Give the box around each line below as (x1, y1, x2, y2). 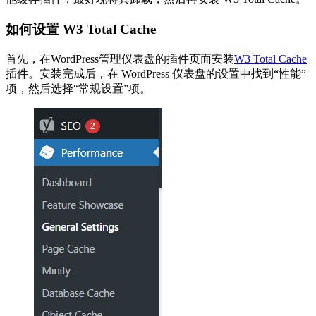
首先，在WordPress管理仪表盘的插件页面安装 (6, 52, 234, 65)
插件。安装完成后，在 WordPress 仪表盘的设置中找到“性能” (6, 67, 306, 80)
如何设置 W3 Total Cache (6, 22, 156, 37)
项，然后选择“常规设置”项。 (6, 82, 151, 95)
